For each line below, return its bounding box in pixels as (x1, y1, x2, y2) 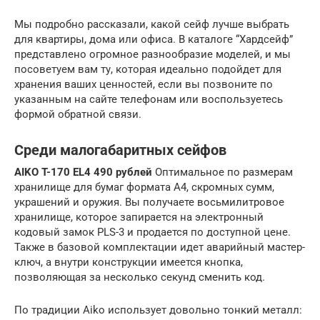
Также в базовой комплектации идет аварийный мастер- (14, 240, 305, 254)
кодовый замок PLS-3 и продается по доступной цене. (14, 225, 291, 239)
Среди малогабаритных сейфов (14, 142, 226, 159)
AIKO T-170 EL (14, 165, 84, 179)
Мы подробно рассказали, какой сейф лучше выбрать (14, 17, 289, 31)
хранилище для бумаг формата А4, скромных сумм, (14, 180, 274, 194)
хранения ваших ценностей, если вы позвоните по (14, 77, 273, 91)
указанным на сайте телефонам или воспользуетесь (14, 92, 283, 106)
